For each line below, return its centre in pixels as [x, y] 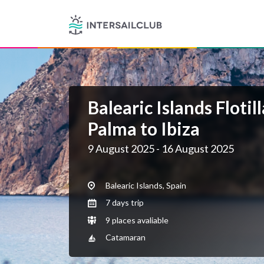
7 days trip [124, 203]
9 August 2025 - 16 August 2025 [161, 148]
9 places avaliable [136, 220]
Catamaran [125, 237]
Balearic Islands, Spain [145, 185]
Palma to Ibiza [144, 128]
